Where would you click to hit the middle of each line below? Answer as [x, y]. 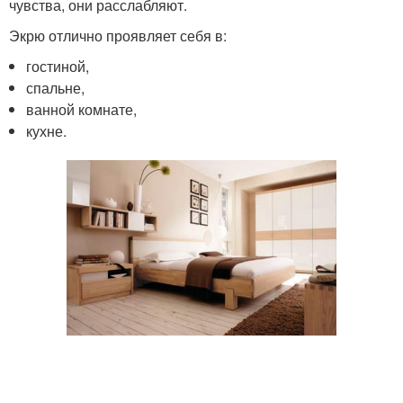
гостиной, [58, 66]
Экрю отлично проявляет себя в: [118, 35]
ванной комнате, [82, 109]
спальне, [56, 87]
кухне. [47, 130]
